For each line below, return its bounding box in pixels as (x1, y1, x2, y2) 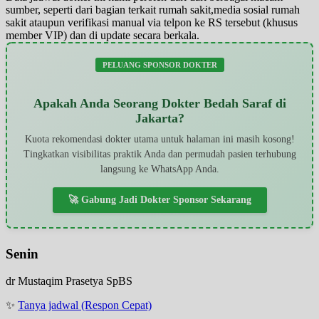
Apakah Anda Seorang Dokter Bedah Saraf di (33, 95, 286, 110)
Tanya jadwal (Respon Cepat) (18, 299, 152, 312)
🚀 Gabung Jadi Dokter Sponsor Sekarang (68, 194, 251, 205)
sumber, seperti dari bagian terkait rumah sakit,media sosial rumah (6, 3, 300, 16)
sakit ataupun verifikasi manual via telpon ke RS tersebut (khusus (6, 16, 298, 28)
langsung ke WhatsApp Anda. (100, 163, 219, 174)
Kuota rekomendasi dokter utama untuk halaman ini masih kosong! (24, 133, 295, 145)
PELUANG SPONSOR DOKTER (102, 60, 217, 69)
